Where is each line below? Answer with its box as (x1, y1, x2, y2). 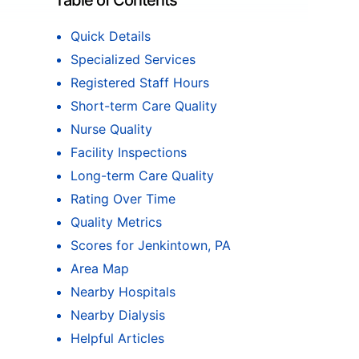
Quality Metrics (71, 214, 162, 230)
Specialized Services (71, 51, 196, 67)
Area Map (71, 260, 129, 276)
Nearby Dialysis (71, 307, 165, 323)
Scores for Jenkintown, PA (71, 237, 231, 253)
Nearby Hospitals (71, 284, 175, 300)
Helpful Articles (71, 330, 164, 346)
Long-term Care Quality (71, 167, 214, 184)
